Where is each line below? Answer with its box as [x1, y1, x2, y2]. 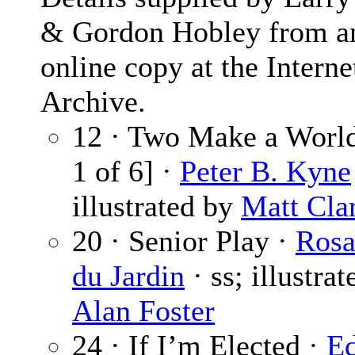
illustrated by [72, 189, 241, 223]
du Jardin [72, 259, 185, 293]
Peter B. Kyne [180, 155, 351, 189]
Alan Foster [72, 294, 215, 328]
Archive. [40, 85, 146, 119]
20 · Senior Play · [72, 224, 296, 258]
